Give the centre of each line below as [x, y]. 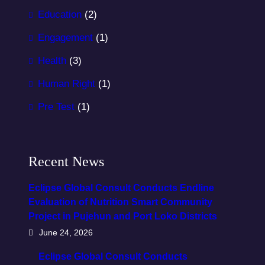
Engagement [65, 38]
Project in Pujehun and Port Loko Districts [123, 216]
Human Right [67, 84]
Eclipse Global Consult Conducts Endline [121, 188]
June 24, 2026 [66, 232]
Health [52, 61]
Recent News [66, 161]
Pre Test [56, 107]
